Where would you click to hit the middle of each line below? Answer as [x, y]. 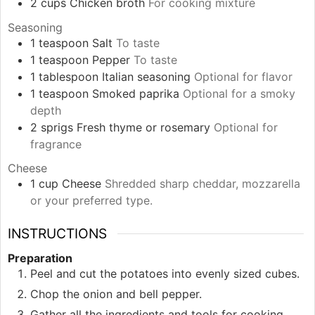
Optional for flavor [243, 76]
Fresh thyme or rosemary [143, 127]
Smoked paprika [136, 93]
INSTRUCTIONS [57, 234]
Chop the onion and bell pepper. [116, 294]
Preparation [40, 258]
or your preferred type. [91, 201]
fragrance [56, 144]
